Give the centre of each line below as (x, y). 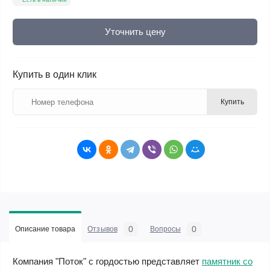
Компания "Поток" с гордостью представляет (107, 261)
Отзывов (102, 229)
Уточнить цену (135, 32)
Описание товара (46, 229)
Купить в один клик (55, 74)
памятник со (227, 261)
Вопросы (165, 229)
